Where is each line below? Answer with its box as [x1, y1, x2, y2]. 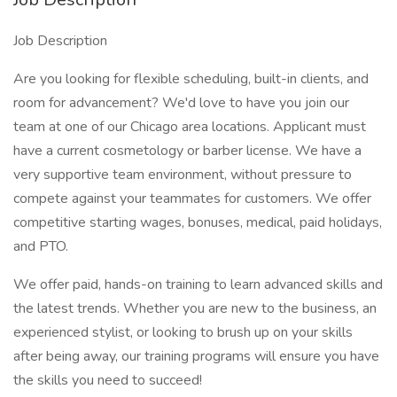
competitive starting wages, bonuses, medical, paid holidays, [13, 213, 382, 232]
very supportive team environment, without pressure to [13, 165, 352, 184]
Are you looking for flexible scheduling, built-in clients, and [13, 69, 369, 89]
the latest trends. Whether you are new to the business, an [13, 299, 377, 318]
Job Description [13, 31, 107, 51]
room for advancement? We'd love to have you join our [13, 93, 349, 113]
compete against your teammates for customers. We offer [13, 189, 371, 208]
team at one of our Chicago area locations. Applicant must [13, 117, 366, 136]
